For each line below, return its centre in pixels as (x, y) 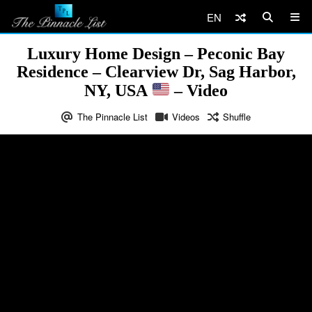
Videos (186, 116)
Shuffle (237, 116)
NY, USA (117, 90)
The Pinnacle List (112, 116)
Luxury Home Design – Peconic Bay (156, 54)
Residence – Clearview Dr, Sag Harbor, (156, 72)
